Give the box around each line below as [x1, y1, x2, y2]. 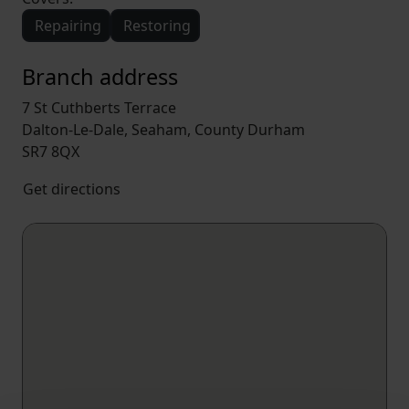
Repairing [35, 16, 101, 36]
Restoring [123, 16, 191, 36]
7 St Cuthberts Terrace [22, 98, 176, 118]
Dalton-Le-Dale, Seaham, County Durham [22, 120, 305, 140]
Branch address [22, 62, 178, 91]
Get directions [23, 179, 121, 199]
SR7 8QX [22, 142, 79, 162]
